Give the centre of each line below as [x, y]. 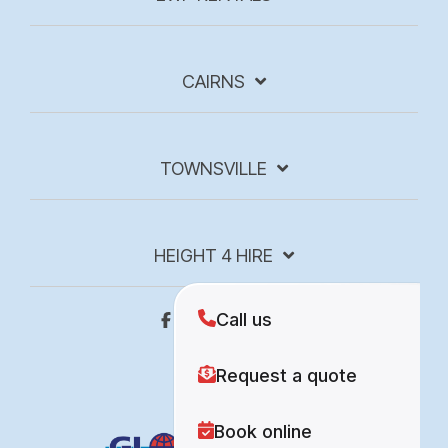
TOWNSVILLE [213, 168]
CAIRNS [213, 81]
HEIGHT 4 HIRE [213, 255]
